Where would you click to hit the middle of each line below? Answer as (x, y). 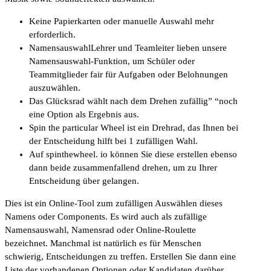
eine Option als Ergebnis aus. (84, 114)
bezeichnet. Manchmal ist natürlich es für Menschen (103, 243)
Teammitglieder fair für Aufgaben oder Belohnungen (129, 74)
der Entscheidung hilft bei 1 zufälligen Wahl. (113, 141)
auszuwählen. (55, 87)
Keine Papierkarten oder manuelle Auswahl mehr (122, 21)
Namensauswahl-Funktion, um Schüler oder (112, 61)
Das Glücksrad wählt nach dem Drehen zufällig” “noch (133, 101)
